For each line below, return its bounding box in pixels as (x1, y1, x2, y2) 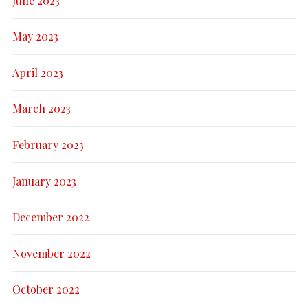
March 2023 (12, 101, 71, 116)
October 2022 (12, 282, 80, 297)
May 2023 (12, 29, 58, 44)
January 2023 (12, 173, 76, 188)
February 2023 (12, 137, 84, 152)
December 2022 (12, 210, 89, 225)
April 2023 (12, 65, 63, 80)
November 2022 (12, 245, 91, 261)
